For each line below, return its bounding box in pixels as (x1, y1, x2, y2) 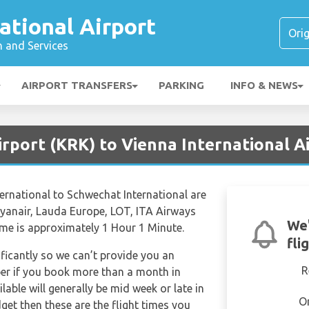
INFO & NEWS (230, 79, 298, 91)
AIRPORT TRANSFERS (21, 79, 132, 91)
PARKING (159, 79, 204, 91)
